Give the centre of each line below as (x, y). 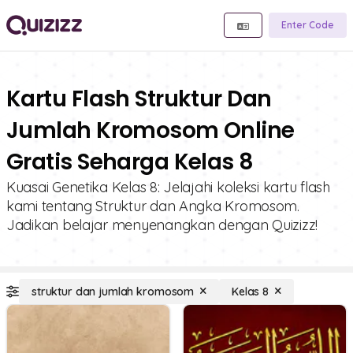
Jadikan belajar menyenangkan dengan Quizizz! (162, 225)
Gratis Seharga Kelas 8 (130, 162)
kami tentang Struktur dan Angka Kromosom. (153, 206)
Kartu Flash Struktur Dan (139, 99)
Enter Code (308, 25)
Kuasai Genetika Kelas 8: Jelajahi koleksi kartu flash (168, 187)
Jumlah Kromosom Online (150, 130)
